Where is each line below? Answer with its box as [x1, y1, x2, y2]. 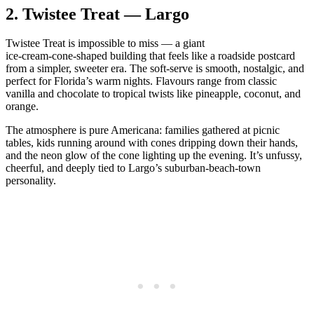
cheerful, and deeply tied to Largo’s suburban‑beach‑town [6, 162, 261, 175]
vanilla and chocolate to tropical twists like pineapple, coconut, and [6, 88, 301, 100]
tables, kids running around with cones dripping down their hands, [6, 137, 298, 149]
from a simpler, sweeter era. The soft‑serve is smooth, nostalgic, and [6, 62, 304, 75]
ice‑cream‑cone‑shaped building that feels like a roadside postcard [6, 50, 295, 62]
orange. [6, 100, 39, 113]
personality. [6, 175, 56, 187]
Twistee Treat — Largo [22, 4, 189, 23]
